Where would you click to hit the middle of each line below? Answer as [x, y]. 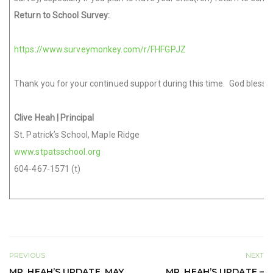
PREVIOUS [27, 256]
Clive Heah [34, 118]
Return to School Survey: [62, 15]
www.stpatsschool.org [57, 152]
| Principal [76, 118]
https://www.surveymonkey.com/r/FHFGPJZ [100, 49]
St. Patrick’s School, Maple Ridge [77, 135]
